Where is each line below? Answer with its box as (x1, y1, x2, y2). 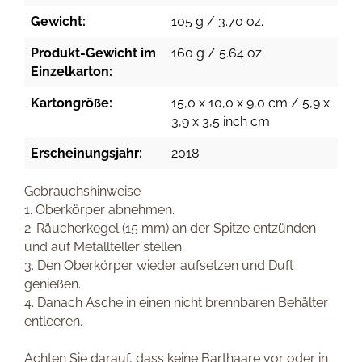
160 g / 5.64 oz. (171, 45, 264, 61)
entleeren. (24, 314, 82, 329)
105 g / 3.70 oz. (171, 14, 263, 29)
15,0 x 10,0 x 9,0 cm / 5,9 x (171, 95, 330, 111)
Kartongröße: (31, 95, 112, 111)
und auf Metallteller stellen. (24, 239, 184, 255)
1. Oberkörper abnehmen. (24, 202, 175, 217)
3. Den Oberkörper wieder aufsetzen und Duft (24, 258, 293, 273)
